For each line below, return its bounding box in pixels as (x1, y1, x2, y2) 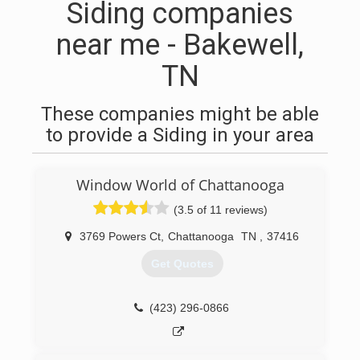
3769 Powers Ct (80, 230, 161, 243)
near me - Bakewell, (56, 28, 304, 62)
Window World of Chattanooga (76, 175, 284, 194)
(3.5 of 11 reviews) (173, 203, 268, 216)
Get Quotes (150, 257, 214, 271)
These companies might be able (41, 103, 319, 125)
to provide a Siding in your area (46, 124, 314, 146)
